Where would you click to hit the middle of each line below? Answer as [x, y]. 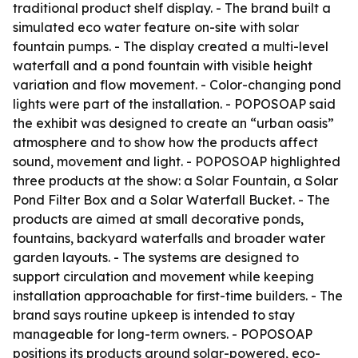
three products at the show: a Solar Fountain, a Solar [175, 181]
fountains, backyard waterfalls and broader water [169, 238]
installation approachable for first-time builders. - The [178, 296]
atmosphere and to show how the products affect [165, 142]
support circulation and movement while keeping [163, 276]
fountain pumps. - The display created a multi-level [171, 46]
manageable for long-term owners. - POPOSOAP [163, 334]
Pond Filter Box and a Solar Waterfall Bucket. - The [171, 200]
